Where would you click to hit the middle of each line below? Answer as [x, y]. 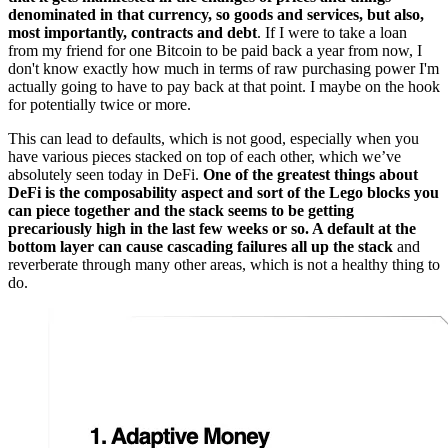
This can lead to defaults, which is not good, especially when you [213, 138]
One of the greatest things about [310, 174]
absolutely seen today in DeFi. [105, 174]
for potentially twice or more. [99, 104]
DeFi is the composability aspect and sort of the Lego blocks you [223, 192]
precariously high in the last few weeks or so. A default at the [212, 228]
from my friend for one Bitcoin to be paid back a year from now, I [215, 50]
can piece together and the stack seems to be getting [181, 210]
